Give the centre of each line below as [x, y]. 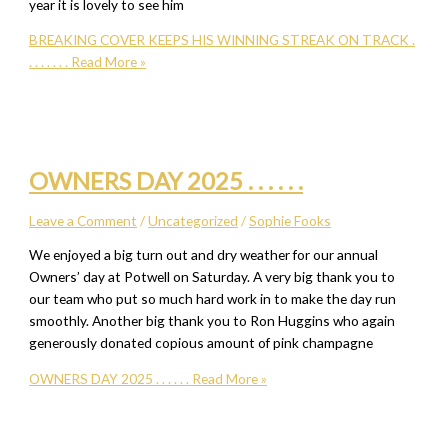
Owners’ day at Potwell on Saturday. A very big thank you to [212, 276]
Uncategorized [193, 221]
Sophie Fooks [290, 221]
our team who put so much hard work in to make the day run [213, 298]
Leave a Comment [83, 221]
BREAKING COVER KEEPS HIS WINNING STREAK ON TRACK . [222, 40]
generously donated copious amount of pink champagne [201, 342]
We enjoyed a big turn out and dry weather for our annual [204, 254]
